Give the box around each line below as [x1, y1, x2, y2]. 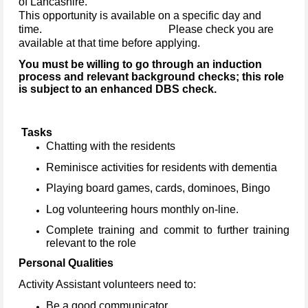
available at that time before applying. [19, 36, 200, 49]
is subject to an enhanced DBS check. [19, 82, 217, 95]
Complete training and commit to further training [46, 223, 289, 236]
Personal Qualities [19, 257, 113, 269]
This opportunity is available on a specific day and [19, 9, 261, 21]
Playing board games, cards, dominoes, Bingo [46, 182, 270, 195]
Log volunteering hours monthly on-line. [46, 203, 239, 216]
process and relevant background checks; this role [19, 70, 284, 82]
